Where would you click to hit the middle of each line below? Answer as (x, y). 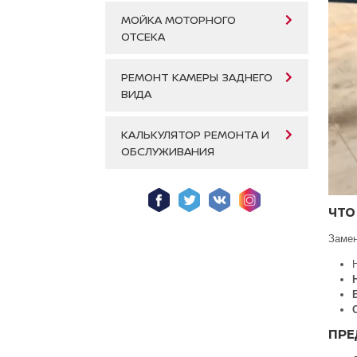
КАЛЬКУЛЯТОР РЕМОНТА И (195, 135)
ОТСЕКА (143, 37)
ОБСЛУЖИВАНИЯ (168, 151)
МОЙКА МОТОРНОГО (178, 20)
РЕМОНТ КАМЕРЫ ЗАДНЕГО (197, 77)
